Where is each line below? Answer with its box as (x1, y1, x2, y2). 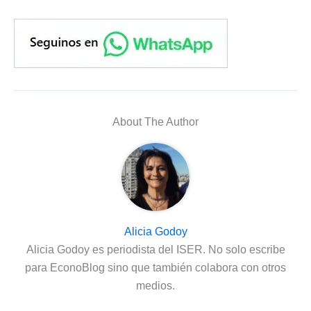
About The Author (112, 115, 199, 128)
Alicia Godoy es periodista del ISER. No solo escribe (26, 243, 285, 255)
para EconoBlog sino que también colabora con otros (25, 261, 286, 274)
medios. (136, 279, 175, 292)
